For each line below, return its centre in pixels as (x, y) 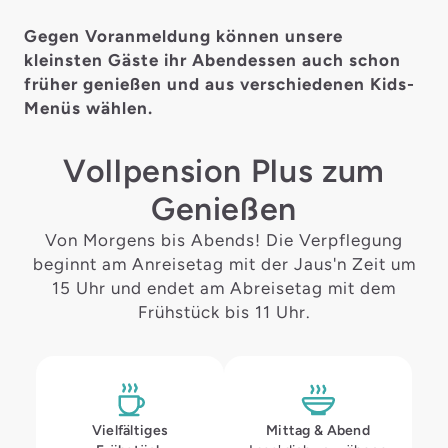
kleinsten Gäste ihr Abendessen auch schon (212, 60)
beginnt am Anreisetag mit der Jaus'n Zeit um (224, 264)
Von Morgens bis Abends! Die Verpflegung (224, 240)
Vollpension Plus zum (224, 171)
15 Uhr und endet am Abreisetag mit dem (224, 288)
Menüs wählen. (88, 108)
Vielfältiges (130, 430)
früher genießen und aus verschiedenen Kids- (219, 84)
